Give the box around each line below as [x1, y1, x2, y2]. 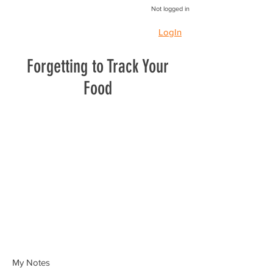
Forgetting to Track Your [26, 55, 169, 77]
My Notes [12, 257, 50, 268]
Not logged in [151, 5, 190, 12]
